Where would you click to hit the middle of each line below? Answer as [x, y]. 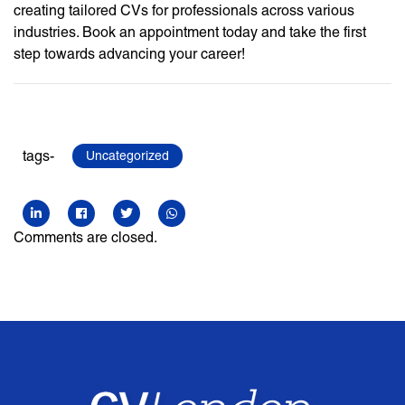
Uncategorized [127, 156]
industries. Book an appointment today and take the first [190, 33]
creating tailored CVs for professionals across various [184, 11]
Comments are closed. [85, 238]
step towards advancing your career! [129, 54]
